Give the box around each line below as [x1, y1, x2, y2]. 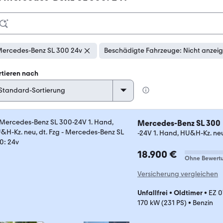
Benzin [193, 199, 213, 207]
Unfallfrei [137, 189, 168, 197]
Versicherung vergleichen [137, 170, 218, 178]
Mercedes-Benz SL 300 [137, 118, 221, 128]
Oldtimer [174, 189, 203, 197]
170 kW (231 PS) [137, 199, 187, 207]
